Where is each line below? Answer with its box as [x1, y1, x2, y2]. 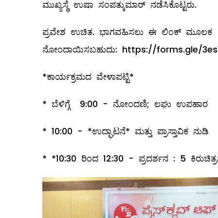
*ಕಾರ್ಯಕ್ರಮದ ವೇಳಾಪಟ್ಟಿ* [42, 70, 134, 83]
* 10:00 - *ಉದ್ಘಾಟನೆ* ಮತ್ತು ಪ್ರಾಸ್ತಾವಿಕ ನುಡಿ [42, 125, 209, 137]
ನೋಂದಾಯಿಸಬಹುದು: [42, 43, 122, 55]
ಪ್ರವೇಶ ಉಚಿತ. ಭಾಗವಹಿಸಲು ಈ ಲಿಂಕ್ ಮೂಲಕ [42, 25, 212, 38]
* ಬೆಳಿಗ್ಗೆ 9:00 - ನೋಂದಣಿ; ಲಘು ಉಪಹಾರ [42, 97, 208, 110]
